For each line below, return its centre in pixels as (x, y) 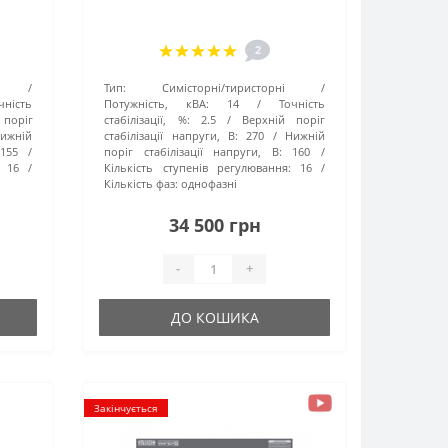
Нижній (304, 135)
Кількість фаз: (141, 183)
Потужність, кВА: (157, 103)
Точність (301, 103)
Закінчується (126, 407)
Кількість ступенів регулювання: (197, 167)
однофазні (209, 183)
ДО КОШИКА (214, 317)
